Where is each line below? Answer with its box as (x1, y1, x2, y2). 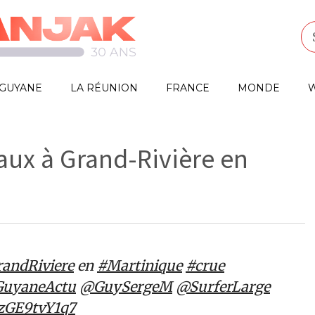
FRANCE (166, 82, 210, 94)
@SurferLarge (176, 278, 270, 295)
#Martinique (97, 257, 182, 274)
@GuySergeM (79, 278, 172, 295)
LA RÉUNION (70, 82, 138, 94)
